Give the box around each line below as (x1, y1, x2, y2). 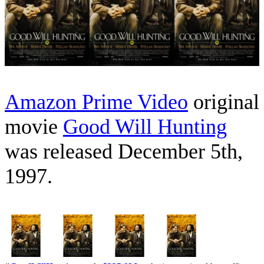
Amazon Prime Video (5, 90, 188, 114)
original (188, 90, 259, 114)
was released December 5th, (5, 140, 243, 164)
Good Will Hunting (63, 115, 227, 139)
